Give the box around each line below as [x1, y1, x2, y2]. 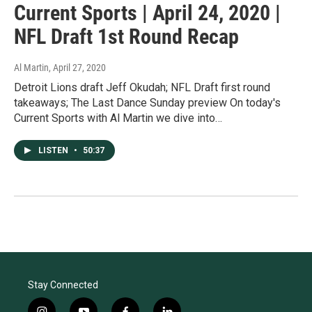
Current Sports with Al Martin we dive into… [14, 111, 222, 125]
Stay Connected [28, 279, 98, 291]
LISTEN [38, 146, 70, 156]
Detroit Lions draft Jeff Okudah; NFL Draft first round [14, 81, 270, 95]
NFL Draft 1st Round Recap [14, 24, 239, 49]
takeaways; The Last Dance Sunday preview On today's [14, 96, 281, 110]
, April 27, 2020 [49, 62, 106, 74]
